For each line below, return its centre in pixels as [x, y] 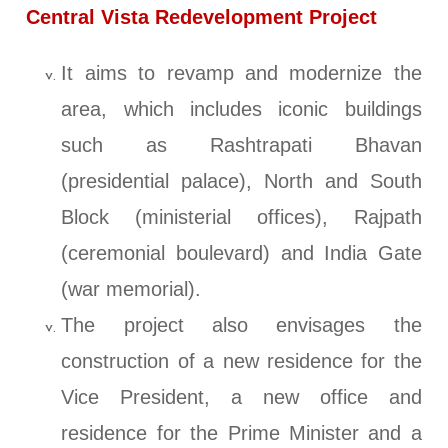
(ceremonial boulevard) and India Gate [241, 253]
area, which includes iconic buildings [241, 109]
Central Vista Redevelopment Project [202, 17]
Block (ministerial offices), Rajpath [241, 217]
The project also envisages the [241, 325]
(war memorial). [131, 289]
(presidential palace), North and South [241, 181]
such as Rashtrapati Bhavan [241, 145]
